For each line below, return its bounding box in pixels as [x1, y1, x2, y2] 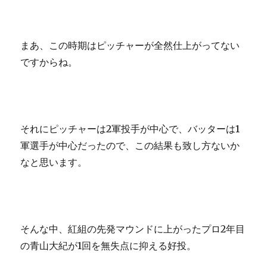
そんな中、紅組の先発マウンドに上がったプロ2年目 [20, 223, 246, 235]
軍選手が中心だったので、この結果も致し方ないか [20, 139, 240, 152]
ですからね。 [20, 56, 78, 69]
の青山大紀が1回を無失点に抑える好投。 [20, 240, 197, 252]
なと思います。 [20, 156, 88, 169]
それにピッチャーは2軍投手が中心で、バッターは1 [20, 123, 240, 135]
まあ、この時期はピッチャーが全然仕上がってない [20, 39, 240, 52]
